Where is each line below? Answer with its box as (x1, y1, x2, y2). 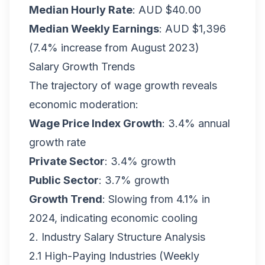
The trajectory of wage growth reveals (29, 79, 217, 92)
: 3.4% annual (162, 117, 230, 130)
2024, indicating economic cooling (29, 212, 198, 224)
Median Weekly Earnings (29, 22, 159, 35)
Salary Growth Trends (29, 60, 135, 73)
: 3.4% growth (105, 155, 176, 167)
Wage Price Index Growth (29, 117, 162, 130)
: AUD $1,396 (159, 22, 226, 35)
